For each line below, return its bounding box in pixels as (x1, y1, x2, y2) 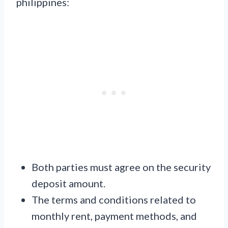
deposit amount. (32, 177, 105, 190)
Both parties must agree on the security (32, 161, 211, 174)
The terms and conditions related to (32, 193, 196, 206)
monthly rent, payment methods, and (32, 210, 197, 222)
